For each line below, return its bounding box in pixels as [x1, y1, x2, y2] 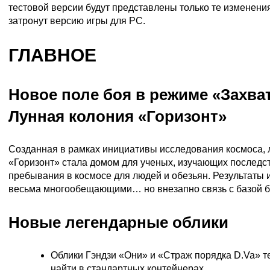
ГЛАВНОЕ [8, 45, 96, 66]
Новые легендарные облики [8, 213, 228, 232]
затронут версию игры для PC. [8, 16, 145, 27]
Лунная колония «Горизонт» [8, 107, 227, 126]
